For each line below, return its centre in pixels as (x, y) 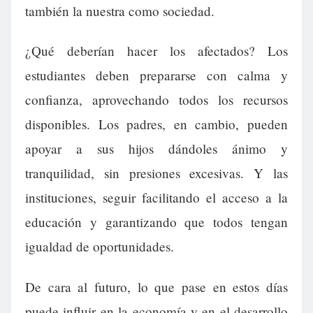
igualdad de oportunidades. (100, 247)
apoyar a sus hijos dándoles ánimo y (156, 149)
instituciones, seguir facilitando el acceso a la (156, 198)
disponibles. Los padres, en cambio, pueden (156, 124)
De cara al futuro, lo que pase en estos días (156, 286)
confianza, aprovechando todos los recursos (156, 100)
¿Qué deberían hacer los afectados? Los (156, 51)
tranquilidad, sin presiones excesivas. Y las (156, 173)
